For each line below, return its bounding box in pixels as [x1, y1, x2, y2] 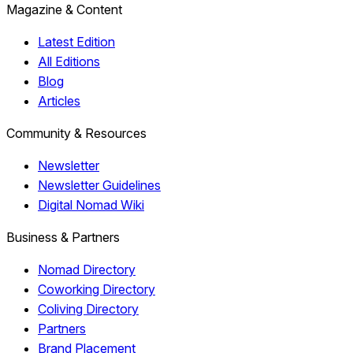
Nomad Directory [38, 262, 136, 278]
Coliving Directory [38, 301, 139, 318]
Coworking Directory [38, 281, 155, 298]
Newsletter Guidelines [38, 177, 161, 194]
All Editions [38, 54, 100, 70]
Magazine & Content [6, 2, 122, 18]
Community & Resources [6, 125, 147, 142]
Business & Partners [6, 229, 120, 246]
